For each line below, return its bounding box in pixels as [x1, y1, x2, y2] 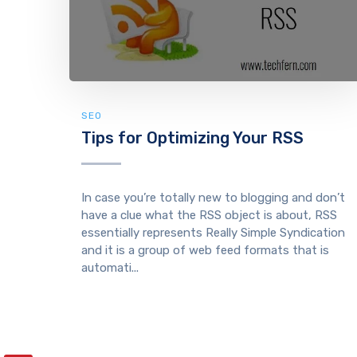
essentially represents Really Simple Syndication [81, 225, 345, 240]
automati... [81, 260, 139, 275]
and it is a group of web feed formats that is [81, 242, 329, 257]
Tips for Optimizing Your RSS [81, 127, 304, 147]
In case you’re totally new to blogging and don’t [81, 190, 345, 205]
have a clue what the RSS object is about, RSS [81, 207, 337, 222]
